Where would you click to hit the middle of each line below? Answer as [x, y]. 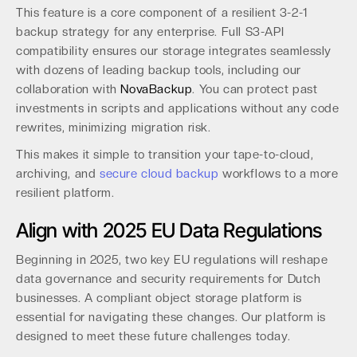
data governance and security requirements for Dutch [169, 279]
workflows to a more [279, 174]
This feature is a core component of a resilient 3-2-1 [162, 13]
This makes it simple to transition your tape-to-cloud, [165, 155]
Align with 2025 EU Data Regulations [169, 230]
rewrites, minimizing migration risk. [114, 127]
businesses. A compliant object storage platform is [159, 298]
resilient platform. [65, 193]
